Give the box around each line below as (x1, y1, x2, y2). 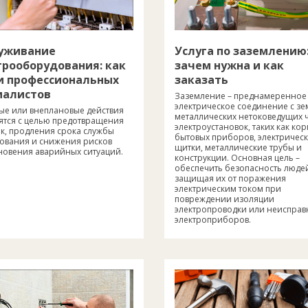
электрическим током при (175, 182, 281, 195)
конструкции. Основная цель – (175, 151, 300, 164)
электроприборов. (175, 213, 251, 225)
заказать (175, 71, 228, 87)
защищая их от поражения (175, 172, 286, 184)
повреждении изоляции (175, 192, 274, 205)
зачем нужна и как (175, 57, 284, 73)
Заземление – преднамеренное (175, 89, 307, 102)
